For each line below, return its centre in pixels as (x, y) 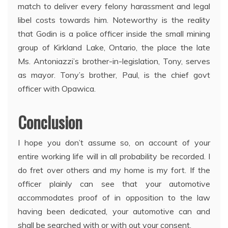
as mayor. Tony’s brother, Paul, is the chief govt (114, 75)
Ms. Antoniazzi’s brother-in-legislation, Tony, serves (114, 61)
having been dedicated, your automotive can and (114, 211)
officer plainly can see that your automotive (114, 184)
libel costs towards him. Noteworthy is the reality (114, 20)
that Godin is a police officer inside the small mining (114, 34)
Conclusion (50, 122)
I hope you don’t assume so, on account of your (114, 143)
